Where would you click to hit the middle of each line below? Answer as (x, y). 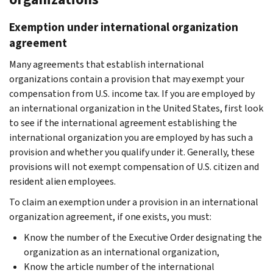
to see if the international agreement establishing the (123, 122)
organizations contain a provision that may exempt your (127, 79)
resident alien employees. (62, 181)
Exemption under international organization (124, 27)
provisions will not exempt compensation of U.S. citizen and (134, 166)
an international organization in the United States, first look (136, 108)
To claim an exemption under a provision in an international (134, 202)
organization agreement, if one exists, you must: (110, 216)
